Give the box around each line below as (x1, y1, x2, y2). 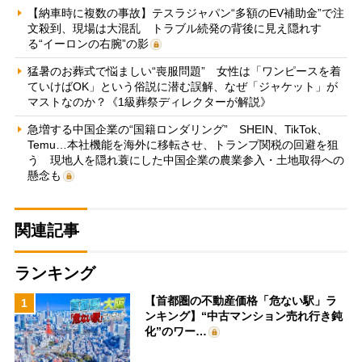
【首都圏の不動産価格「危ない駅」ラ (145, 293, 338, 307)
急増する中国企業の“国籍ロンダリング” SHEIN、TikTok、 (27, 122, 328, 136)
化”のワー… (145, 324, 208, 338)
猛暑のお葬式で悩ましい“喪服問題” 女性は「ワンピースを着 (27, 64, 341, 78)
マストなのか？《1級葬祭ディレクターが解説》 (27, 95, 271, 108)
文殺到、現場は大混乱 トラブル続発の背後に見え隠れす (27, 21, 322, 35)
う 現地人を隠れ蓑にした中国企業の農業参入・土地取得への (27, 153, 344, 166)
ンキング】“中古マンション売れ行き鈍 (145, 309, 343, 322)
